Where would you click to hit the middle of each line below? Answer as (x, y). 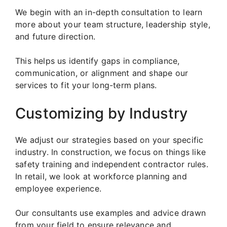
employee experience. (58, 189)
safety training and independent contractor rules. (112, 164)
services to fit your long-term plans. (86, 85)
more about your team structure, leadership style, (113, 25)
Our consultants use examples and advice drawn (111, 213)
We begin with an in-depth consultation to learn (109, 12)
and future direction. (55, 37)
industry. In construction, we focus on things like (111, 152)
